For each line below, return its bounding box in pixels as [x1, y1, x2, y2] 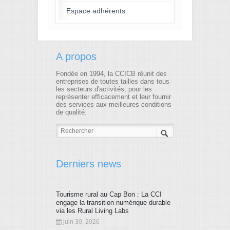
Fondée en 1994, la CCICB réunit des [56, 70, 167, 78]
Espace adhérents [66, 6, 125, 15]
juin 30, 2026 [62, 218, 100, 225]
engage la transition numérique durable [56, 198, 170, 206]
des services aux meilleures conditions [56, 101, 171, 108]
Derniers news [56, 158, 121, 169]
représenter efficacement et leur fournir [56, 93, 171, 101]
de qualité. [56, 108, 87, 116]
